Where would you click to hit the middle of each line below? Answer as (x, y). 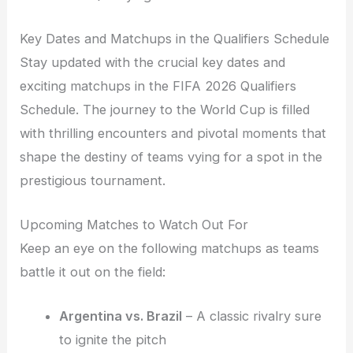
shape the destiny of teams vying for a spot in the (171, 156)
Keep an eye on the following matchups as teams (170, 248)
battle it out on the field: (93, 271)
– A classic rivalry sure (251, 316)
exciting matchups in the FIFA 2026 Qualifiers (158, 85)
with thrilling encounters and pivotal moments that (173, 133)
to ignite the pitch (112, 340)
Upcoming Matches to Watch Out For (134, 224)
